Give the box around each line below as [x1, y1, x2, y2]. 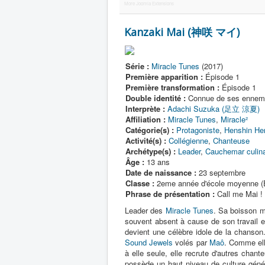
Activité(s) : [125, 135, 166, 146]
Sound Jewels [125, 237, 173, 248]
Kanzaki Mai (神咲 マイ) [124, 25, 240, 39]
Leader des [125, 205, 166, 216]
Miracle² [221, 114, 248, 125]
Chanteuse [213, 135, 250, 146]
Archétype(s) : [125, 146, 176, 157]
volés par [173, 237, 209, 248]
